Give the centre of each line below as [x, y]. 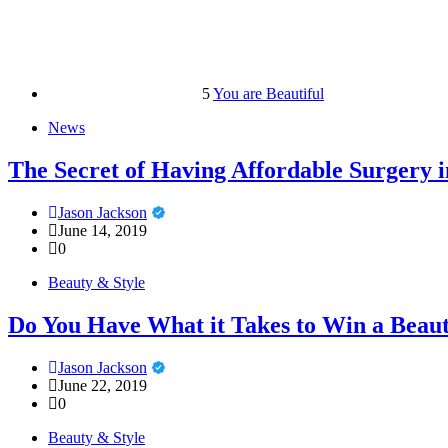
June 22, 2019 [102, 385]
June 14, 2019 [102, 230]
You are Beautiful [268, 93]
